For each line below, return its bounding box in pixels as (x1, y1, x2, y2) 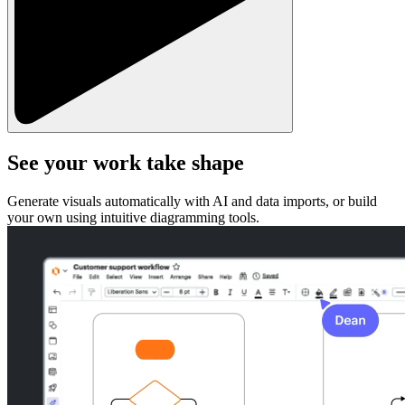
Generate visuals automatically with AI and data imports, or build (7, 193, 377, 210)
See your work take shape (7, 151, 244, 175)
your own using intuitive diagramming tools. (7, 210, 259, 226)
